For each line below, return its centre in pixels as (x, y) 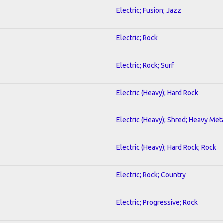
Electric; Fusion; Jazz (149, 10)
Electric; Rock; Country (151, 174)
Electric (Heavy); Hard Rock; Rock (166, 147)
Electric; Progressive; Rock (157, 202)
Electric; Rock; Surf (145, 65)
